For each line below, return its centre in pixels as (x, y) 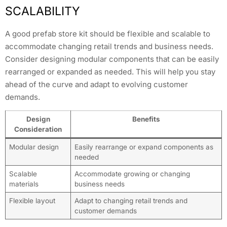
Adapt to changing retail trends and (131, 201)
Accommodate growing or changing (132, 174)
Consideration (38, 129)
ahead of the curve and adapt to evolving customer (97, 84)
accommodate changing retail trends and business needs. (109, 46)
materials (24, 184)
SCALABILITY (43, 11)
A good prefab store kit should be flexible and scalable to (108, 33)
